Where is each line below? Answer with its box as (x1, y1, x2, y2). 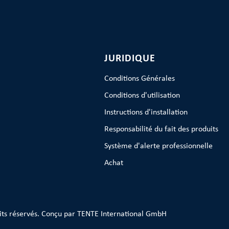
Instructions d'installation (104, 108, 188, 117)
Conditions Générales (104, 75, 175, 83)
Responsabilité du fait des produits (104, 125, 219, 133)
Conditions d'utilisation (104, 91, 180, 100)
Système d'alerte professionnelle (104, 142, 213, 150)
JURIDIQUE (104, 54, 156, 64)
